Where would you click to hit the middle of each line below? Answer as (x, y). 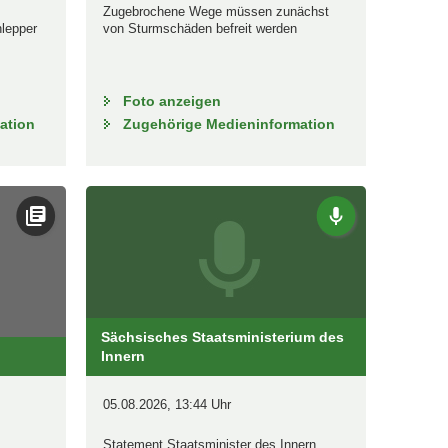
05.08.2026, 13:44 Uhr (166, 404)
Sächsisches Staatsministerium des (222, 336)
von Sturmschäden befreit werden (199, 28)
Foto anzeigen (171, 100)
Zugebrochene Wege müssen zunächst (215, 11)
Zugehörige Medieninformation (228, 123)
